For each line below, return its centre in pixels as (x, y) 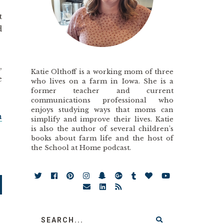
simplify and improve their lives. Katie (102, 119)
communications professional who (102, 100)
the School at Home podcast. (81, 147)
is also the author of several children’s (102, 128)
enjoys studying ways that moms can (102, 109)
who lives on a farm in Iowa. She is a (102, 81)
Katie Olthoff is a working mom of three (102, 71)
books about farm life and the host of (102, 138)
